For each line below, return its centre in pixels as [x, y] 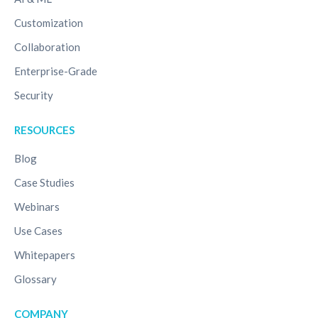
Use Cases [38, 230]
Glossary [35, 279]
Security [34, 95]
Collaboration [47, 46]
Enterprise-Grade [56, 71]
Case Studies [44, 182]
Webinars [37, 206]
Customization [49, 22]
